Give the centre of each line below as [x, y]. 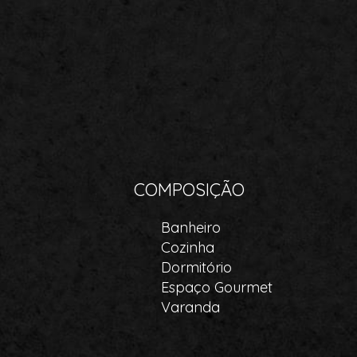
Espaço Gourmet [217, 287]
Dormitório [196, 267]
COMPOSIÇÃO [189, 190]
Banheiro [191, 228]
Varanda [190, 307]
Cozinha [188, 247]
